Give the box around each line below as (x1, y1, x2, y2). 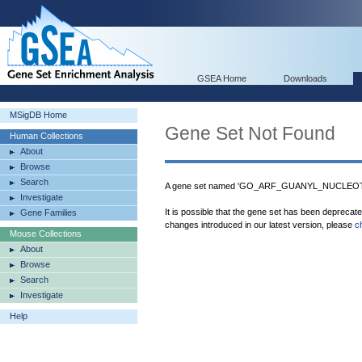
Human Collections (10, 131, 83, 141)
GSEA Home (197, 74, 246, 83)
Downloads (284, 74, 327, 83)
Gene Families (20, 208, 77, 217)
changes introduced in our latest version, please (165, 220, 355, 229)
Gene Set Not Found (165, 123, 335, 144)
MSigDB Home (10, 110, 67, 120)
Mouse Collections (10, 229, 82, 238)
